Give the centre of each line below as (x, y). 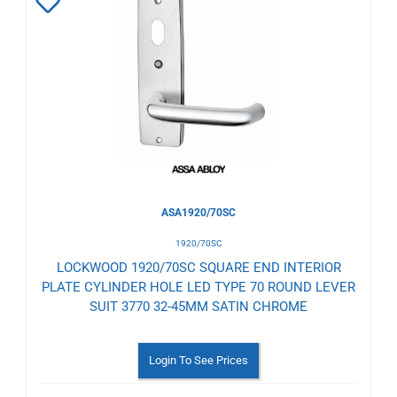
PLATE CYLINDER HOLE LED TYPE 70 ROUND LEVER (198, 288)
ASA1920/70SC (198, 213)
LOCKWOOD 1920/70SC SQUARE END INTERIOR (198, 268)
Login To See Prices (198, 361)
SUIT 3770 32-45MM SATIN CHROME (198, 307)
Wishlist (79, 82)
